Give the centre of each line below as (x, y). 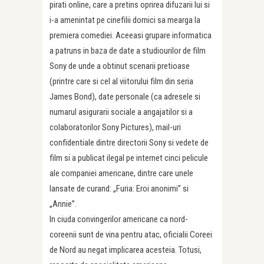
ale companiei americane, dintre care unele (121, 173)
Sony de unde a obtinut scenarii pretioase (120, 66)
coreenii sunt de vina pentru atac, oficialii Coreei (131, 234)
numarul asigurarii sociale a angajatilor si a (121, 112)
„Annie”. (63, 204)
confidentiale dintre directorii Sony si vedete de (129, 142)
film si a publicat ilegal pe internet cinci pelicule (129, 158)
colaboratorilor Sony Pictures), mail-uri (115, 127)
